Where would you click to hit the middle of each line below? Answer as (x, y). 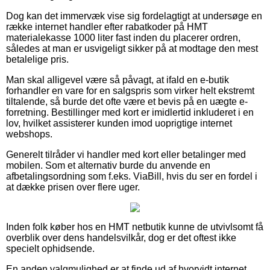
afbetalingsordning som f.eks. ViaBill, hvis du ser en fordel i (132, 176)
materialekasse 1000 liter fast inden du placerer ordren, (123, 37)
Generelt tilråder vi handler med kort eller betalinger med (126, 154)
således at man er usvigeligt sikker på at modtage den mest (132, 48)
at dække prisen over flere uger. (73, 187)
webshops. (29, 134)
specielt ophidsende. (50, 248)
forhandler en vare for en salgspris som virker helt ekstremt (130, 90)
